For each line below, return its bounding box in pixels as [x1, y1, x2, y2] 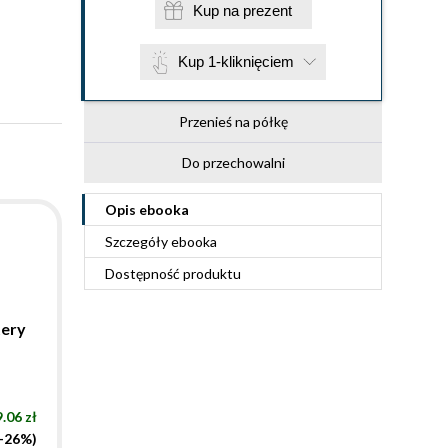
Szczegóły [105, 233, 171, 250]
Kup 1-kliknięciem [178, 53, 294, 70]
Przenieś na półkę [178, 113, 288, 130]
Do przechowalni [181, 154, 285, 171]
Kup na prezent [242, 2, 292, 19]
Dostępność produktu [105, 265, 241, 282]
